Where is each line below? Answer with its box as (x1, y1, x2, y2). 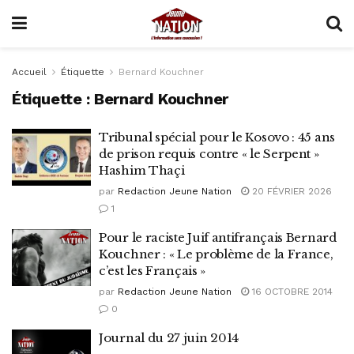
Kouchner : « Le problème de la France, (99, 247, 333, 262)
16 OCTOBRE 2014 (249, 286, 333, 297)
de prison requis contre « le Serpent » (99, 146, 319, 161)
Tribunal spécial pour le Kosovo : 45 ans (99, 130, 335, 145)
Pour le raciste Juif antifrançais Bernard (99, 230, 337, 245)
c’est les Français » (99, 263, 205, 278)
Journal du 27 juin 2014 (99, 330, 239, 345)
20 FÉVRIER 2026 (249, 186, 332, 197)
